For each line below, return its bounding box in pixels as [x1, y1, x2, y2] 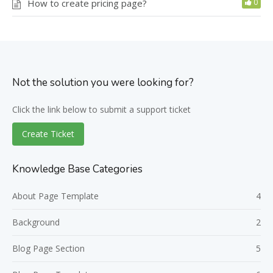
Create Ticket [22, 127, 74, 140]
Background [12, 216, 60, 228]
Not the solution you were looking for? [12, 75, 194, 90]
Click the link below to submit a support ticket [12, 103, 191, 115]
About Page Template [12, 190, 99, 202]
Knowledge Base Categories [12, 161, 143, 176]
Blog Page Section [12, 242, 85, 254]
